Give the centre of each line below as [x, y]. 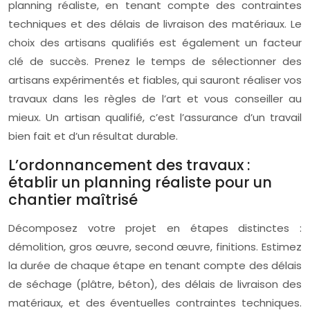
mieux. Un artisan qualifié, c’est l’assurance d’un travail [155, 117]
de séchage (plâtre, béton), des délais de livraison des [155, 284]
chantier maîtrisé [73, 200]
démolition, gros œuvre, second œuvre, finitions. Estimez [155, 247]
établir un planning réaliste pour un [140, 182]
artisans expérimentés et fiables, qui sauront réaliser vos [155, 80]
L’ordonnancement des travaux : [129, 165]
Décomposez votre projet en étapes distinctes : [155, 228]
